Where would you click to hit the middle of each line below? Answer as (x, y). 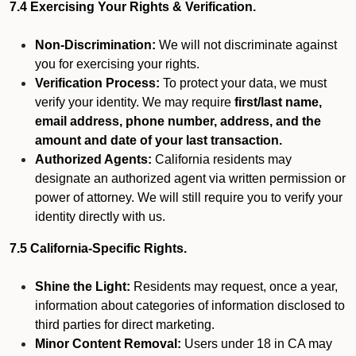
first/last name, (278, 102)
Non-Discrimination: (95, 45)
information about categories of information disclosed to (190, 306)
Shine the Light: (83, 286)
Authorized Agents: (93, 159)
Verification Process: (97, 83)
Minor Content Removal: (108, 344)
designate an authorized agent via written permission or (190, 178)
